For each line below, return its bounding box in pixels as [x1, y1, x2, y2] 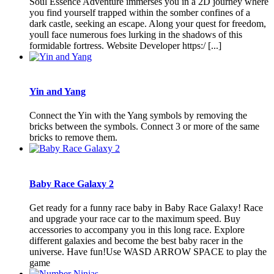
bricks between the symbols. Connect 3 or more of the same [29, 121, 259, 132]
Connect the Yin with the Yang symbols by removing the [29, 110, 247, 121]
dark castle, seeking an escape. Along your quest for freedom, [29, 18, 266, 29]
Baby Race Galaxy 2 [29, 178, 114, 189]
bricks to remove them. [29, 132, 117, 143]
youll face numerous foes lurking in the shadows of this [29, 29, 242, 40]
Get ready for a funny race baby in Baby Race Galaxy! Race [29, 202, 263, 213]
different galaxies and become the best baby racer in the [29, 235, 243, 246]
